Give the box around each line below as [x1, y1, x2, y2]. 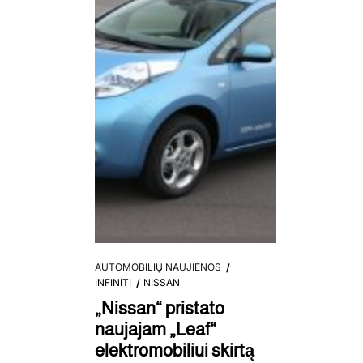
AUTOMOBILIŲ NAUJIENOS [95, 261, 221, 273]
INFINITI [95, 276, 131, 288]
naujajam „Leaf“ [95, 319, 216, 340]
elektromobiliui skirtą [95, 340, 254, 361]
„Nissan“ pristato [95, 298, 224, 318]
